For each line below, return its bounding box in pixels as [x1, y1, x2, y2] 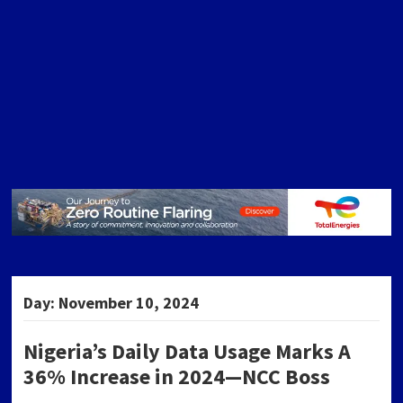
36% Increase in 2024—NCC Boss [23, 363, 331, 391]
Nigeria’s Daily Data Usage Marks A [23, 337, 352, 366]
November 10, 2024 [58, 292, 200, 314]
